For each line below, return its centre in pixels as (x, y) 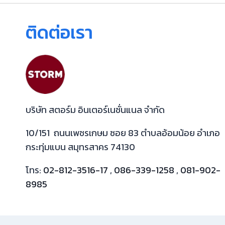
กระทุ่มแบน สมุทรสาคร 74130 (80, 147)
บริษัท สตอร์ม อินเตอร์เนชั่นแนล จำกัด (95, 110)
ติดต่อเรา (59, 32)
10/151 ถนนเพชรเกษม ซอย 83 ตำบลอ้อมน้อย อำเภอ (123, 133)
